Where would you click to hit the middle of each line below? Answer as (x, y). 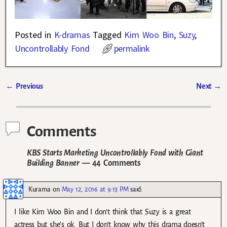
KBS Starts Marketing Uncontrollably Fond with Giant (115, 153)
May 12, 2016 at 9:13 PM (95, 189)
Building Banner (53, 163)
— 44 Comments (110, 163)
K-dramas (72, 35)
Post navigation (43, 98)
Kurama (40, 189)
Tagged (107, 35)
